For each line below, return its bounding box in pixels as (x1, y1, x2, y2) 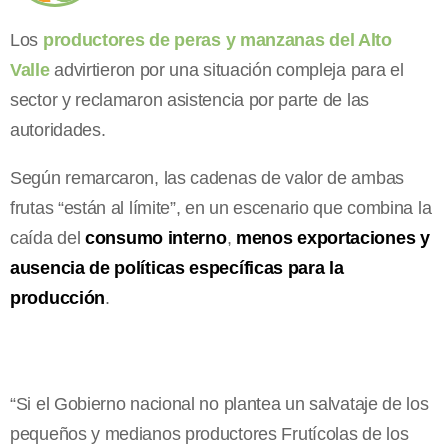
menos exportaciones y (235, 227, 430, 248)
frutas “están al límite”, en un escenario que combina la (10, 197, 432, 218)
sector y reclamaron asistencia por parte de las (10, 89, 369, 110)
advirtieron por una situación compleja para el (49, 59, 404, 80)
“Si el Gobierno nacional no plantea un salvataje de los (10, 393, 429, 414)
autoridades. (10, 119, 106, 140)
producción (10, 287, 105, 308)
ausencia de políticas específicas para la (10, 257, 344, 278)
